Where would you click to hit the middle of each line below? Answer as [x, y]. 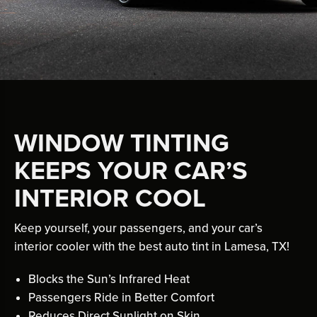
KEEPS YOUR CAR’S [131, 171]
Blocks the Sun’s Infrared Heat [109, 279]
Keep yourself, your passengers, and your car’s [138, 228]
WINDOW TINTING [122, 143]
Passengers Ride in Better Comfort [121, 297]
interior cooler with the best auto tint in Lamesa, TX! [152, 246]
